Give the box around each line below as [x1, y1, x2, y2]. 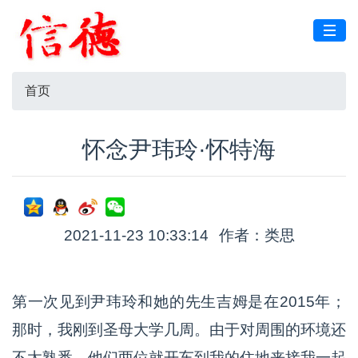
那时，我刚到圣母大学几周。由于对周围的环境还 [12, 321, 346, 338]
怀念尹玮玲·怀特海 [82, 137, 276, 162]
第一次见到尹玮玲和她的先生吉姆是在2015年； [12, 293, 346, 310]
